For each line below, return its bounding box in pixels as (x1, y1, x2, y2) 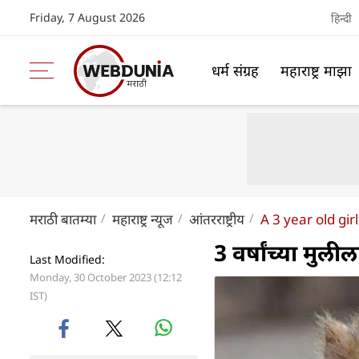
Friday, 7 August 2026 (30, 10, 145, 25)
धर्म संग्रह (212, 60, 259, 80)
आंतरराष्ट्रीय (189, 210, 244, 228)
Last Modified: (30, 252, 105, 267)
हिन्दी (330, 10, 352, 26)
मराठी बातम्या (30, 210, 96, 228)
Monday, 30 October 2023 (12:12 (30, 270, 182, 284)
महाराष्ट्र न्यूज (112, 210, 173, 228)
